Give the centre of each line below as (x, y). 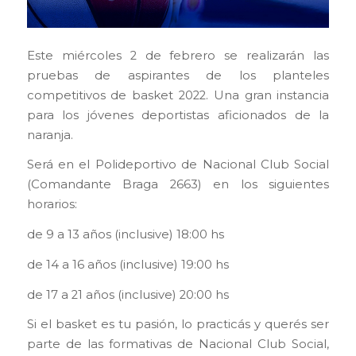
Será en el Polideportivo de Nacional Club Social (178, 165)
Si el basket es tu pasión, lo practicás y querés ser (178, 325)
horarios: (52, 205)
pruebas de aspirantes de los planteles (178, 75)
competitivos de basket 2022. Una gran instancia (178, 95)
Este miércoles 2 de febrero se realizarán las (178, 55)
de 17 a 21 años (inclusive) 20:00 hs (128, 294)
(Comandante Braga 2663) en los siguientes (178, 185)
